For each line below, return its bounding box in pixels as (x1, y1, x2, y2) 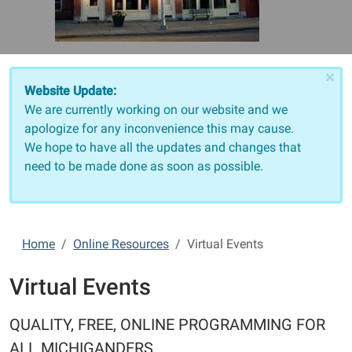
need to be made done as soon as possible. (24, 159, 269, 174)
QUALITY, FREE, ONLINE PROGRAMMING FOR (9, 315, 325, 334)
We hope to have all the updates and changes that (24, 140, 301, 155)
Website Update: (24, 83, 116, 98)
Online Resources (73, 236, 169, 251)
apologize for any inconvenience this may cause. (24, 121, 294, 136)
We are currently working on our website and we (24, 102, 288, 117)
